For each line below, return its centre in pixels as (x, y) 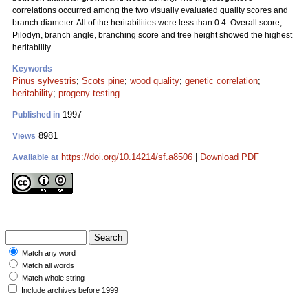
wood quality (155, 81)
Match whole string (53, 278)
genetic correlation (221, 81)
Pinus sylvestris (44, 81)
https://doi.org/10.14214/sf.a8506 (127, 157)
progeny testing (89, 93)
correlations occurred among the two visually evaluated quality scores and (150, 10)
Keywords (32, 69)
